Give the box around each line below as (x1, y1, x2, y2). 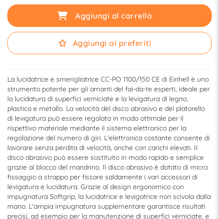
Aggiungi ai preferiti (72, 38, 152, 48)
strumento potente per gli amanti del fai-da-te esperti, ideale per (7, 85, 210, 94)
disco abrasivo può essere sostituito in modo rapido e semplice (7, 153, 204, 162)
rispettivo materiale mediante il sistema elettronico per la (7, 124, 186, 133)
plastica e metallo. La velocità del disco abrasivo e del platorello (7, 104, 205, 113)
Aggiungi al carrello (75, 11, 153, 21)
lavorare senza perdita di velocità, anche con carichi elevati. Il (7, 143, 197, 153)
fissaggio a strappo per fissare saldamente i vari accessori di (7, 173, 197, 182)
